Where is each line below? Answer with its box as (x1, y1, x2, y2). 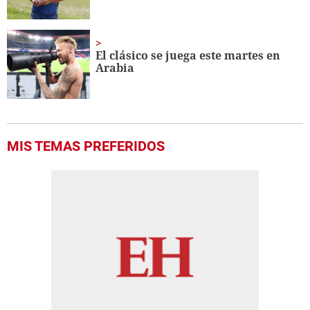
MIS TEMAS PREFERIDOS (7, 138, 165, 155)
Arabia (95, 60, 135, 76)
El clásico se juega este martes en (95, 48, 281, 64)
